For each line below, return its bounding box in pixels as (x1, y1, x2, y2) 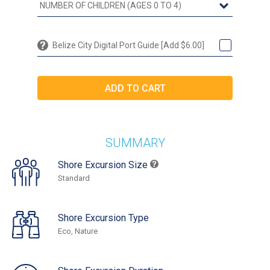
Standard (58, 174, 90, 183)
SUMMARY (105, 136, 165, 151)
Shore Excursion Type (58, 212, 149, 224)
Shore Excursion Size (58, 159, 150, 171)
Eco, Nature (58, 227, 98, 236)
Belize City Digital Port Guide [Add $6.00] (52, 40, 204, 51)
